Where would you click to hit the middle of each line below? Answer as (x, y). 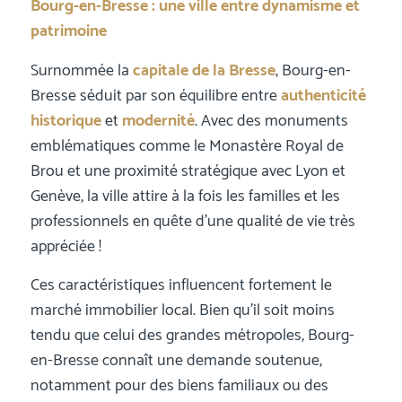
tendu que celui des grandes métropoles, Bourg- (192, 335)
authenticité (323, 96)
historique (66, 121)
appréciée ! (66, 246)
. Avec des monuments (271, 121)
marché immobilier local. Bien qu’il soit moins (182, 310)
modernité (158, 121)
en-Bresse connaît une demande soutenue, (176, 360)
